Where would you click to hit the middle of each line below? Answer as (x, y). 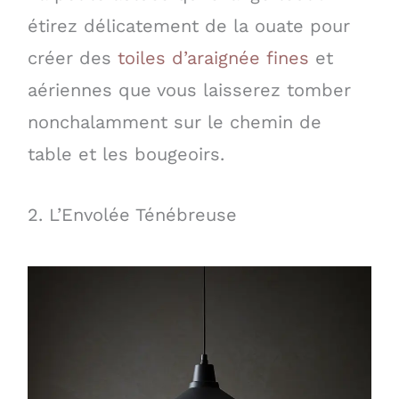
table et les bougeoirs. (126, 154)
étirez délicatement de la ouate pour (188, 25)
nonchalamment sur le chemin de (174, 122)
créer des (72, 57)
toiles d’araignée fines (213, 57)
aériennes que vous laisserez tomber (189, 90)
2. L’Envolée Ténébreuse (132, 214)
